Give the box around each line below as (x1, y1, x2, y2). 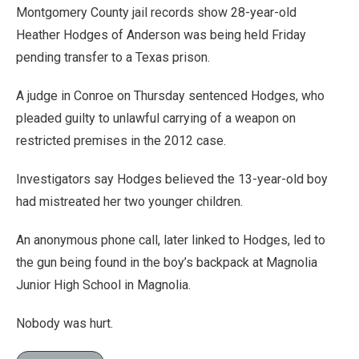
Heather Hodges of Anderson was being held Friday (16, 27, 306, 42)
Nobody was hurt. (16, 316, 113, 331)
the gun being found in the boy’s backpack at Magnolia (16, 255, 317, 270)
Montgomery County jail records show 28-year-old (16, 5, 296, 20)
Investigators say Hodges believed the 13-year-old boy (16, 171, 328, 187)
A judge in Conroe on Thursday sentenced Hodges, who (16, 88, 325, 103)
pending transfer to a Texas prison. (16, 50, 210, 65)
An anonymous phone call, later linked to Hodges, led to (16, 232, 325, 248)
